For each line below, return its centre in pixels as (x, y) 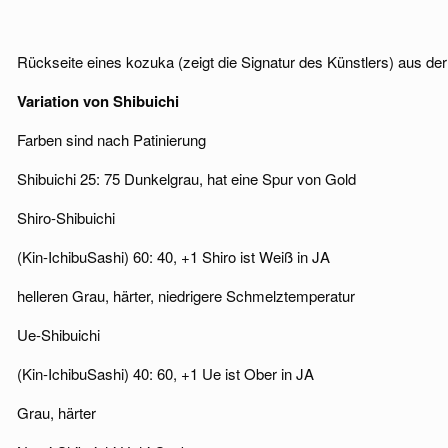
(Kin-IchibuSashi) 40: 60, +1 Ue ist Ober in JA (165, 373)
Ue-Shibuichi (58, 334)
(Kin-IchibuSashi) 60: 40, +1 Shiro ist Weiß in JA (173, 256)
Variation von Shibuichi (98, 101)
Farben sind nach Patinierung (111, 139)
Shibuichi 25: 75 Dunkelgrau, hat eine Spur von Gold (186, 178)
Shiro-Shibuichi (66, 217)
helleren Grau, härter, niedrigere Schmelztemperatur (186, 295)
